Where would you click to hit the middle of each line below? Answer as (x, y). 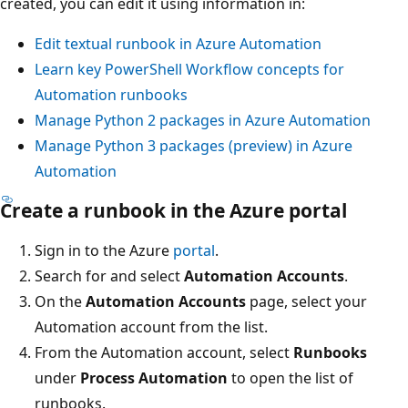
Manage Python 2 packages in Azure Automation (203, 120)
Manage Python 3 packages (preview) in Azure (194, 145)
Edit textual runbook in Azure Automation (178, 43)
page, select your (306, 301)
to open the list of (291, 377)
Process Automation (154, 377)
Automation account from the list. (151, 326)
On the (60, 301)
